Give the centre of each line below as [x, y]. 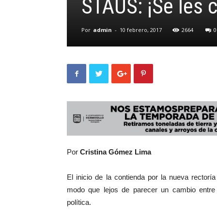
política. [79, 202]
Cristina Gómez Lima [116, 152]
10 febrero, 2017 [141, 30]
